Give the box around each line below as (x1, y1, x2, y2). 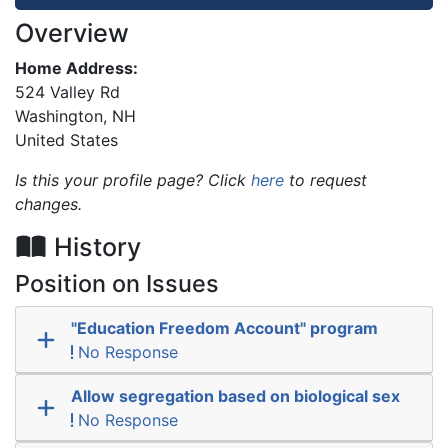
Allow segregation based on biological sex (70, 385, 400, 406)
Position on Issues (15, 268, 219, 298)
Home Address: (15, 57, 138, 78)
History (46, 231, 141, 262)
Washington (15, 105, 103, 126)
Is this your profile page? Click (15, 169, 251, 190)
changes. (15, 193, 82, 214)
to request (284, 169, 367, 190)
